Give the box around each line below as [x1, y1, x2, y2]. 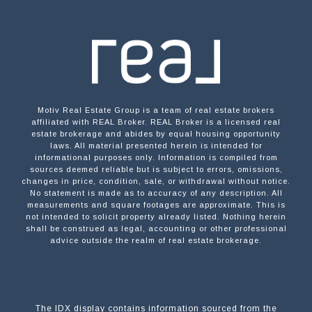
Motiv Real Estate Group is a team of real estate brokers [38, 106, 274, 115]
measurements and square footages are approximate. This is [26, 201, 286, 210]
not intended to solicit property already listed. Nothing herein [26, 212, 286, 221]
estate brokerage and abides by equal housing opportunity [31, 130, 281, 139]
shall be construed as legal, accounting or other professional [25, 224, 287, 233]
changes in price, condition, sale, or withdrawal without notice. [22, 177, 290, 186]
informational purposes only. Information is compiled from [34, 153, 278, 162]
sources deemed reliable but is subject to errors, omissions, [29, 165, 283, 174]
